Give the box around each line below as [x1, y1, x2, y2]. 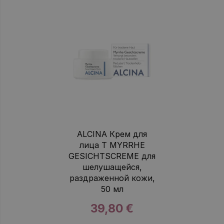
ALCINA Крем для [77, 128, 147, 139]
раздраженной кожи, [69, 172, 155, 183]
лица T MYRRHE [79, 139, 145, 150]
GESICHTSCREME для [68, 150, 155, 161]
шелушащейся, [82, 161, 142, 172]
